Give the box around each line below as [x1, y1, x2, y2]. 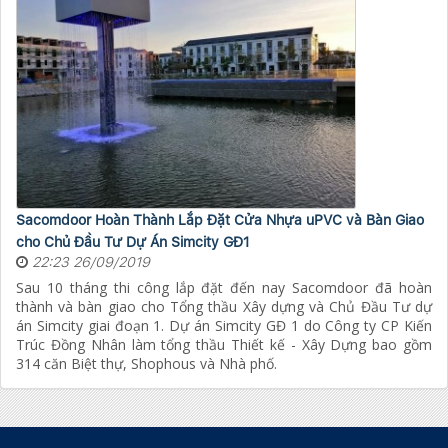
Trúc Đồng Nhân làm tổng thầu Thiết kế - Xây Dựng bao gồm [16, 335, 432, 355]
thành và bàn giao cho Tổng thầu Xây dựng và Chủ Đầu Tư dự [16, 297, 432, 317]
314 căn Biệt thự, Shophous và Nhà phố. [16, 354, 277, 374]
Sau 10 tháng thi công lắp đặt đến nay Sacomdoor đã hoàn [16, 278, 432, 298]
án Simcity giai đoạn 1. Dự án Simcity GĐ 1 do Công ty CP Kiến [16, 316, 432, 336]
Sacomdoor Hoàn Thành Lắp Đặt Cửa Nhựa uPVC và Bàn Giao [16, 212, 424, 229]
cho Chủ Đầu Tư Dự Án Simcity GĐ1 [16, 234, 250, 251]
